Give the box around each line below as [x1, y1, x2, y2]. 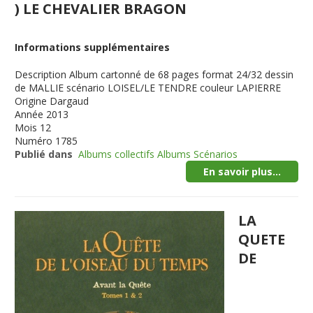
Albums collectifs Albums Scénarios [78, 147, 238, 161]
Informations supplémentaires [15, 41, 170, 54]
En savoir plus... [203, 165, 281, 178]
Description [15, 68, 67, 81]
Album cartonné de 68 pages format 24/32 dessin [69, 68, 294, 81]
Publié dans [15, 147, 73, 161]
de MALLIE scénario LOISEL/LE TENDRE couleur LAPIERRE [15, 81, 282, 94]
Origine [15, 94, 48, 108]
